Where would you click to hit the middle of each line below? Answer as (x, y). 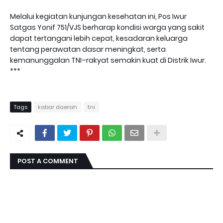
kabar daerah (57, 107)
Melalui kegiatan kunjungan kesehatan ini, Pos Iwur (98, 16)
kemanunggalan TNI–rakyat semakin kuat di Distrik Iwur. (108, 60)
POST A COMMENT (48, 161)
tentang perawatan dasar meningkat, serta (88, 49)
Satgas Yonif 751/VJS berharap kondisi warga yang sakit (107, 27)
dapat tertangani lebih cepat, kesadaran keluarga (99, 38)
